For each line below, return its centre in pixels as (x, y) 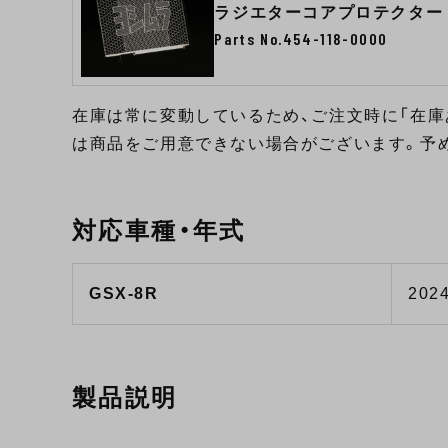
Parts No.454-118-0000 (301, 38)
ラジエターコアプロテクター (329, 12)
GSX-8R (124, 294)
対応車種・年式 (159, 231)
